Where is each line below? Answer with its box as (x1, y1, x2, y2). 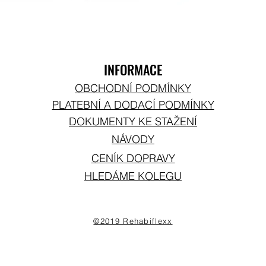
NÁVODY (112, 132, 154, 146)
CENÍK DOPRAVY (91, 151, 175, 165)
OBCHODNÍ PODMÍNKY (75, 81, 191, 95)
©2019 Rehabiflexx (93, 216, 173, 226)
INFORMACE (104, 60, 162, 79)
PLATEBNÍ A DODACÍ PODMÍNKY (52, 98, 214, 112)
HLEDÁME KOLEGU (84, 169, 182, 183)
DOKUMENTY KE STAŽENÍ (69, 115, 197, 128)
